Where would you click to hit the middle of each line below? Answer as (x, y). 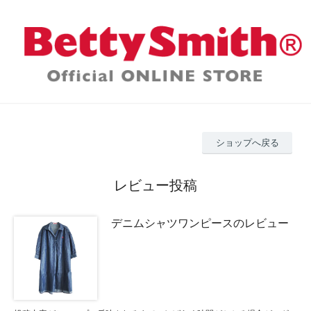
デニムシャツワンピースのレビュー (200, 224)
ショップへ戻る (247, 143)
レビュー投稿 (155, 186)
